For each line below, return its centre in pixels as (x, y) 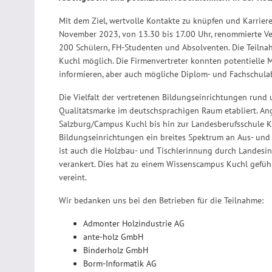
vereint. (73, 177)
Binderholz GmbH (116, 250)
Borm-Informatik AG (120, 263)
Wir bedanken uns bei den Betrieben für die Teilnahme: (161, 200)
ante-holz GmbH (113, 236)
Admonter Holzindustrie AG (134, 223)
